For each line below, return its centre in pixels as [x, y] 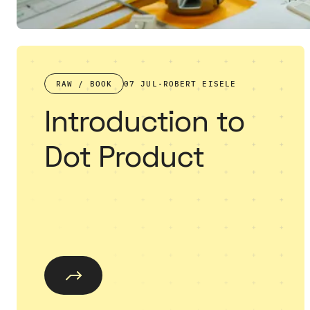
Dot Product [124, 158]
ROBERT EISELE [200, 84]
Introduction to [145, 123]
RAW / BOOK [84, 84]
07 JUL [141, 84]
